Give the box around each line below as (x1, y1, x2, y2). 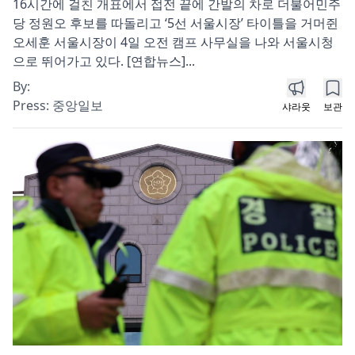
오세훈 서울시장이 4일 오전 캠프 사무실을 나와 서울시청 (13, 32, 334, 51)
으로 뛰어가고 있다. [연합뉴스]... (13, 52, 195, 70)
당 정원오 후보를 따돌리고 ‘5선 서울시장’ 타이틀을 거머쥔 (13, 13, 338, 32)
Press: (13, 96, 52, 114)
